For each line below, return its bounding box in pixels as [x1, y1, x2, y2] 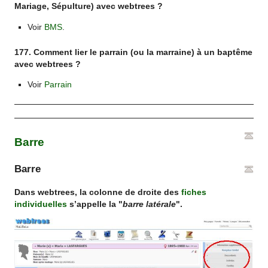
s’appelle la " [67, 199, 123, 209]
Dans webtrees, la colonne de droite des [14, 187, 182, 197]
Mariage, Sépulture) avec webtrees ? [14, 2, 163, 11]
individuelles [14, 199, 68, 209]
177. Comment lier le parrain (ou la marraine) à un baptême [14, 47, 253, 57]
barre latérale [123, 199, 176, 209]
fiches [181, 187, 207, 197]
